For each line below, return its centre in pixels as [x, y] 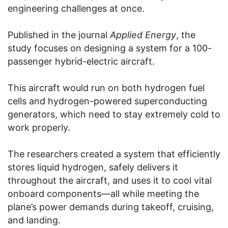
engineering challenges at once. [76, 8]
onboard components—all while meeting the [103, 193]
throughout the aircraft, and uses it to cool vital [110, 180]
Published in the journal [59, 35]
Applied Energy [143, 35]
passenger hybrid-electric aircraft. [81, 61]
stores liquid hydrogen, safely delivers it [93, 167]
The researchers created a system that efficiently [114, 154]
